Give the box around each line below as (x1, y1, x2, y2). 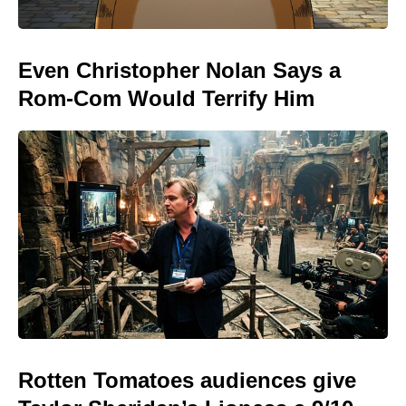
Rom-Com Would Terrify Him (18, 86, 314, 111)
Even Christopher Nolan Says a (18, 58, 341, 83)
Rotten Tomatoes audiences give (18, 367, 356, 392)
